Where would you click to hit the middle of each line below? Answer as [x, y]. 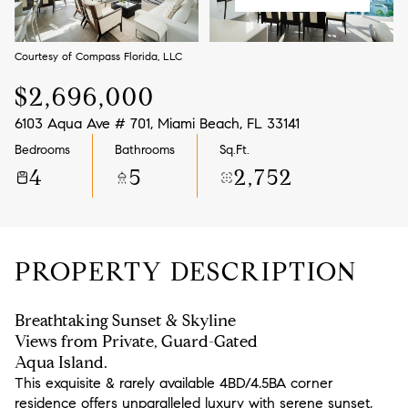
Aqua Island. [61, 362]
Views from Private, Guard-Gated [136, 342]
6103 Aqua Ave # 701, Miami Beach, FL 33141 [157, 123]
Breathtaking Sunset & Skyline [125, 321]
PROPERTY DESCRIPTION [186, 272]
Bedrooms [42, 149]
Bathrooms [145, 149]
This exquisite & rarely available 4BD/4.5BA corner [174, 383]
